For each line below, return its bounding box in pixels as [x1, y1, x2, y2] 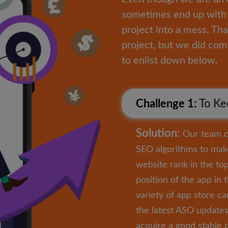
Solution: [136, 128, 180, 139]
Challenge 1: [136, 98, 197, 110]
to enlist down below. [122, 55, 218, 66]
